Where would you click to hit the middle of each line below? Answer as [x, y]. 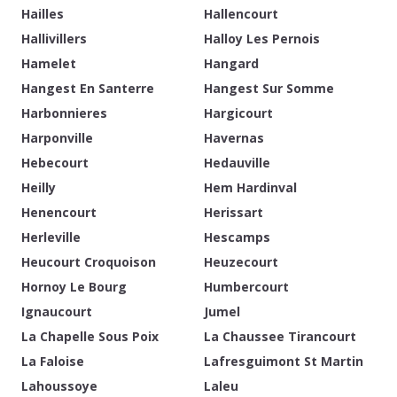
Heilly [39, 187]
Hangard [231, 63]
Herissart [234, 212]
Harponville [57, 138]
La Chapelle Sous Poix [90, 336]
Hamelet [49, 63]
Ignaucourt [57, 311]
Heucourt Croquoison [89, 262]
